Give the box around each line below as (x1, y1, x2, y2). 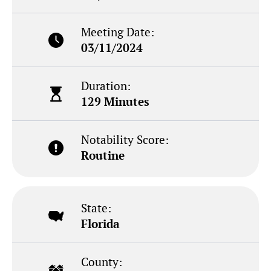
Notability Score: (81, 132, 169, 148)
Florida (81, 216, 120, 232)
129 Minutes (81, 94, 150, 109)
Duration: (81, 78, 131, 94)
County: (81, 254, 123, 270)
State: (81, 200, 112, 216)
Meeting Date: (81, 24, 155, 40)
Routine (81, 148, 125, 163)
